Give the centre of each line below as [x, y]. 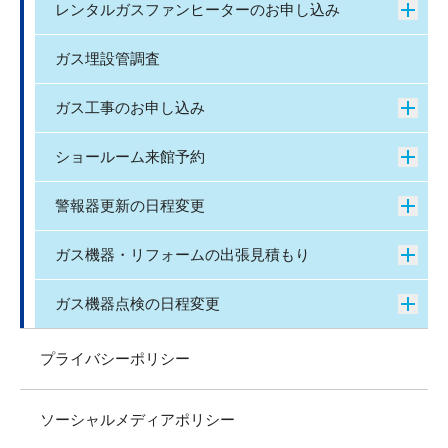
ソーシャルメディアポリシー [137, 420]
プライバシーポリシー [115, 359]
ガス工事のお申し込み [130, 108]
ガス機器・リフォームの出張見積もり [182, 255]
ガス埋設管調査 [107, 59]
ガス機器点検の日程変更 [137, 304]
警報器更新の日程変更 [130, 206]
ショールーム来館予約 [130, 157]
